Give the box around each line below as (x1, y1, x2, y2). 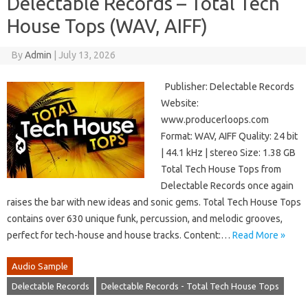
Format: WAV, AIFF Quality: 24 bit (161, 131, 298, 142)
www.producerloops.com (161, 114, 269, 126)
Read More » (232, 230, 285, 241)
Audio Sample (12, 261, 68, 272)
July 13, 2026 (58, 49, 115, 61)
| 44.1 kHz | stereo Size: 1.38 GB (161, 147, 296, 159)
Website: (161, 98, 199, 109)
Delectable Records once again (161, 180, 294, 192)
